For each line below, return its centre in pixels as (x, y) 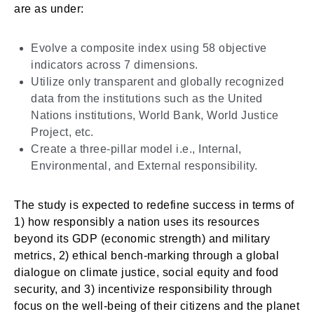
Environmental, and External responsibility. (144, 166)
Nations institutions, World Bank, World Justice (155, 115)
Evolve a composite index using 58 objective (149, 48)
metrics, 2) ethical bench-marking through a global (146, 255)
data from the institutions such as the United (147, 98)
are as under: (49, 9)
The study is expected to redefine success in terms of (154, 205)
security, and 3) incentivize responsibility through (143, 289)
